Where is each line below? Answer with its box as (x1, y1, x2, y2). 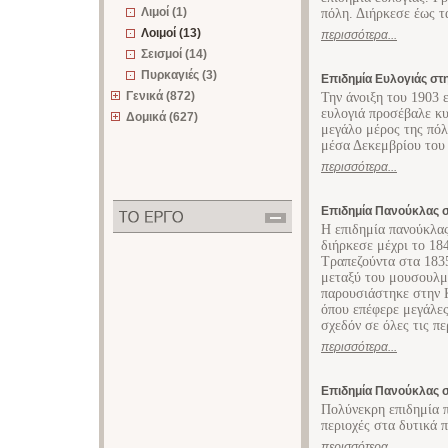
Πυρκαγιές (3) (141, 68, 217, 82)
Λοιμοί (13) (141, 26, 201, 40)
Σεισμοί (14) (141, 47, 207, 61)
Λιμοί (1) (141, 5, 187, 19)
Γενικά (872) (126, 89, 195, 103)
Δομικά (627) (126, 110, 198, 124)
